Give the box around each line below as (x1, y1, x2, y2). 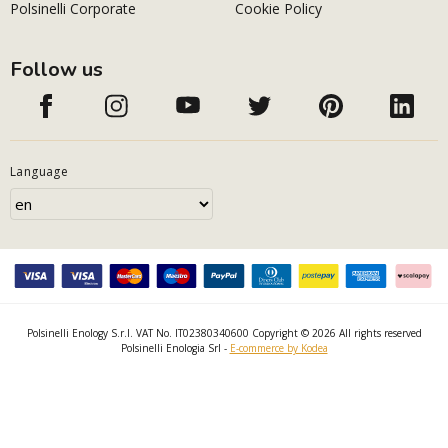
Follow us (10, 56, 103, 84)
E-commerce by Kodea (229, 341, 328, 356)
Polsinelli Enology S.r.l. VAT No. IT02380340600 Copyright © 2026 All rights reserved (26, 326, 422, 341)
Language (10, 163, 69, 181)
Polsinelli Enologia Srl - (120, 341, 230, 356)
